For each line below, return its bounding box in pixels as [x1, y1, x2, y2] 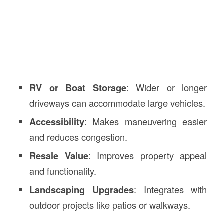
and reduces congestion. [29, 130, 127, 144]
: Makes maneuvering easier [84, 115, 207, 128]
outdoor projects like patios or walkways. [29, 198, 190, 212]
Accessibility [29, 115, 84, 129]
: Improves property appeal [88, 149, 207, 162]
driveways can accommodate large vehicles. [29, 96, 205, 110]
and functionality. [29, 164, 96, 178]
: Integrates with [133, 183, 207, 196]
